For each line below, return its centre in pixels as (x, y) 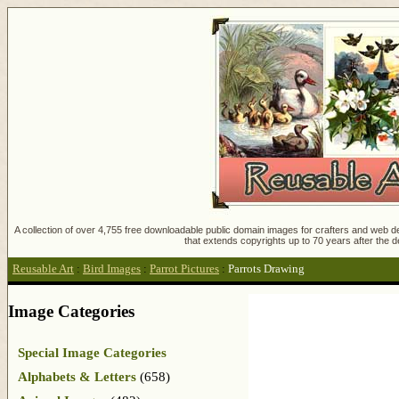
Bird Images (112, 269)
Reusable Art (43, 269)
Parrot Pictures (184, 269)
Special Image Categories (92, 352)
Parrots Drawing (266, 269)
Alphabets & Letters (77, 376)
